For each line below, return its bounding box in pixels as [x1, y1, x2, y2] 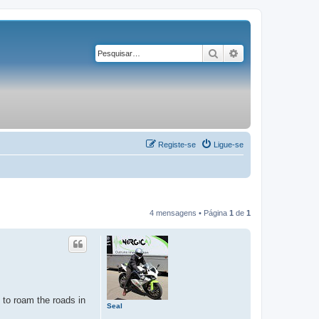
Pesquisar [219, 46, 262, 59]
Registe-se [158, 140, 196, 149]
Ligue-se [214, 140, 244, 149]
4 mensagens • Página [150, 208, 229, 217]
